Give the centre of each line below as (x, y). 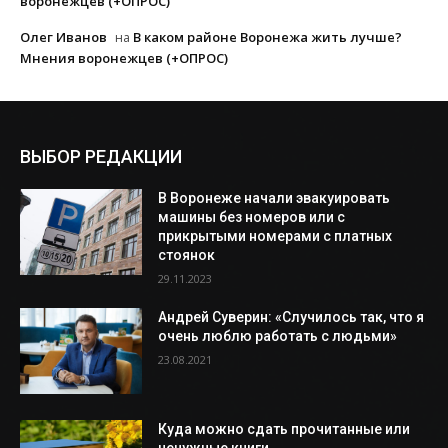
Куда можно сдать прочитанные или (284, 429)
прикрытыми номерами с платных (275, 236)
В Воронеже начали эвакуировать (274, 198)
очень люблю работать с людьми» (278, 336)
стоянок (187, 255)
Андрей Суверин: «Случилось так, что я (291, 317)
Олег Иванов (63, 37)
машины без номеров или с (252, 217)
